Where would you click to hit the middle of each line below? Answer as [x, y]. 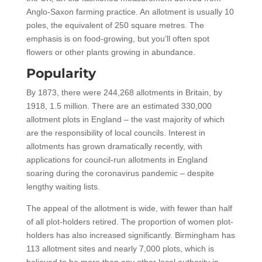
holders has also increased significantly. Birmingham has [130, 235]
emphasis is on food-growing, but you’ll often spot [118, 38]
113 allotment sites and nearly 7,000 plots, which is [120, 248]
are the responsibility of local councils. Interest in [116, 132]
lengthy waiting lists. [63, 186]
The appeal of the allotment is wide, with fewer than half [129, 208]
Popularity [61, 73]
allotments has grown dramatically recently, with [114, 146]
